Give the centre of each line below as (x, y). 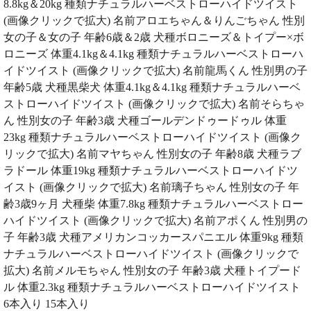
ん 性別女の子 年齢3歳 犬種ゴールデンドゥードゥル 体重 (145, 120)
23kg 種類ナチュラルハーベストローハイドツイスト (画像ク (152, 137)
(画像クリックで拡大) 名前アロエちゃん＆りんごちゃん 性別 (154, 20)
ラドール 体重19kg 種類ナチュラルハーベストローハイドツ (151, 170)
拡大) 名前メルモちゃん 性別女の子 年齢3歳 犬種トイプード (152, 270)
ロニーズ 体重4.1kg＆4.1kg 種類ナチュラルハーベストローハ (153, 53)
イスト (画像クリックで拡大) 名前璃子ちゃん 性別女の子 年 (151, 187)
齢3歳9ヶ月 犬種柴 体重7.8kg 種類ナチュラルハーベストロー (153, 203)
